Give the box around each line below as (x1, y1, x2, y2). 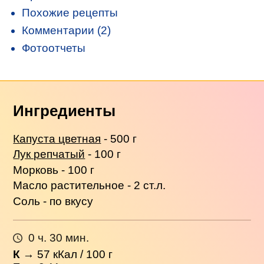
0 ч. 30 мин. (28, 231, 89, 244)
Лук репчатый (13, 148, 85, 161)
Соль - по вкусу (13, 194, 94, 207)
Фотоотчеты (22, 42, 86, 55)
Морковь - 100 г (13, 163, 95, 176)
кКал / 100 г (50, 248, 113, 261)
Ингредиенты (13, 103, 116, 120)
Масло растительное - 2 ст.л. (13, 179, 166, 192)
